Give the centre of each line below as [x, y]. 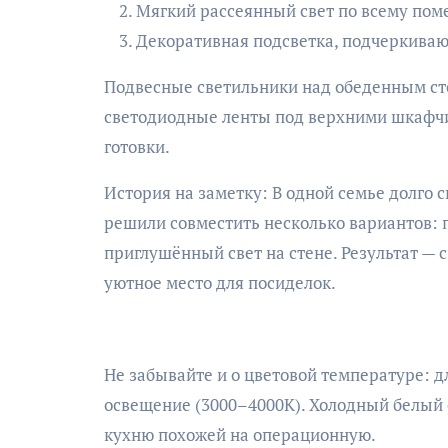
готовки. [137, 146]
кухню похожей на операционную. [240, 434]
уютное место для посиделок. [220, 282]
